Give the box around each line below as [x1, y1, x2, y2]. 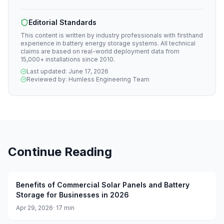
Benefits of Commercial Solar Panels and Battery [16, 180, 189, 189]
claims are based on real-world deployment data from [20, 47, 179, 55]
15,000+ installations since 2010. [20, 55, 115, 63]
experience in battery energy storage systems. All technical [20, 39, 195, 47]
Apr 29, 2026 [16, 204, 53, 211]
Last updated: [26, 67, 68, 75]
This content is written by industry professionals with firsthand [20, 31, 203, 39]
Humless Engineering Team [68, 75, 149, 83]
